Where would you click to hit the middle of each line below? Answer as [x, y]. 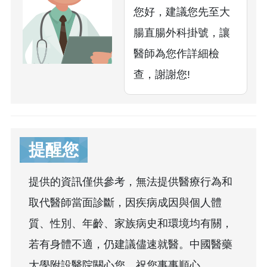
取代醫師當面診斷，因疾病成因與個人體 [125, 203]
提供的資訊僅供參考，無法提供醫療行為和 [131, 182]
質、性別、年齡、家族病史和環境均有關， [131, 224]
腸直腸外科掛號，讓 [182, 33]
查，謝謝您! [162, 75]
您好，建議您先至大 [182, 12]
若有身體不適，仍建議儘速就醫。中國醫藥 [131, 245]
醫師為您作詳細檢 [176, 54]
